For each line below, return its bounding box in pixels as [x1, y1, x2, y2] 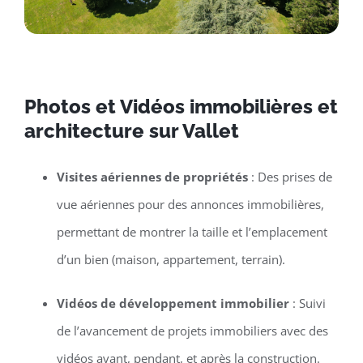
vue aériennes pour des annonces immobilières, [56, 196, 324, 213]
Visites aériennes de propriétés [56, 169, 248, 186]
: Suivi [288, 295, 326, 312]
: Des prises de [247, 169, 332, 186]
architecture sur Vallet [23, 118, 244, 143]
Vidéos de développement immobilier [56, 295, 289, 312]
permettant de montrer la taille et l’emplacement [56, 224, 327, 241]
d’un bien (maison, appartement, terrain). [56, 251, 285, 268]
